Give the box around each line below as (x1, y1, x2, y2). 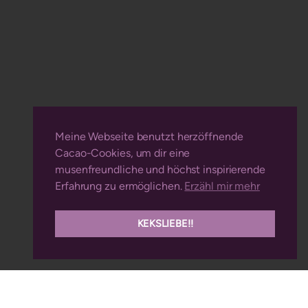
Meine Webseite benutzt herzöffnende (55, 130, 243, 144)
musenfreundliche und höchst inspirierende (55, 163, 265, 177)
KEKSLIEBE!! (137, 217, 193, 230)
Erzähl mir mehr (184, 179, 260, 193)
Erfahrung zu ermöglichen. (55, 179, 185, 193)
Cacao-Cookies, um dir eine (55, 146, 190, 160)
